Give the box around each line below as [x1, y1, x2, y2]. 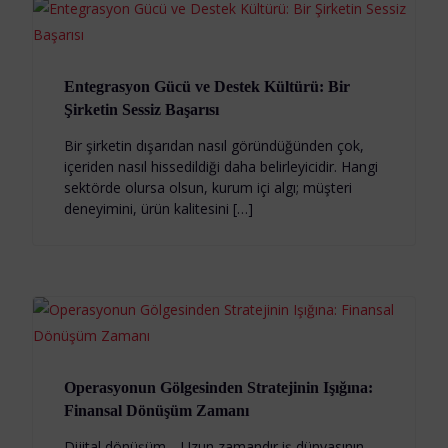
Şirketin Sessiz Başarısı [63, 100, 219, 118]
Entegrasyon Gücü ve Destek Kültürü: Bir [63, 77, 350, 95]
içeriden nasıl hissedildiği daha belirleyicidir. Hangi [63, 156, 378, 176]
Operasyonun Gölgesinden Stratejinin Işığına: [63, 379, 373, 397]
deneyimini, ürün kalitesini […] [63, 198, 253, 218]
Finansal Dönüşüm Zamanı [63, 402, 249, 420]
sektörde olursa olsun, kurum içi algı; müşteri [63, 177, 352, 197]
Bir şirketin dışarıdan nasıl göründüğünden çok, [63, 135, 364, 155]
